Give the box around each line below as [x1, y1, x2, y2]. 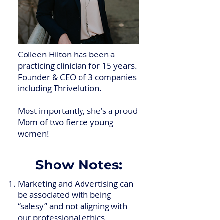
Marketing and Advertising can [18, 178, 133, 189]
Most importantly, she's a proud [18, 105, 137, 116]
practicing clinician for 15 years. [18, 60, 137, 71]
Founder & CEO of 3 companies [18, 71, 137, 82]
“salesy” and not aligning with [18, 200, 127, 212]
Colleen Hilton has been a [18, 49, 115, 60]
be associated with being [18, 189, 111, 200]
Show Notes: [35, 157, 122, 173]
